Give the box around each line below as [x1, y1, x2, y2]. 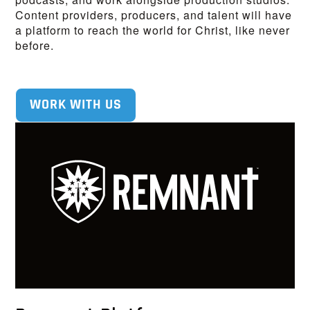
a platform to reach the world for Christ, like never [15, 22, 291, 39]
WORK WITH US [30, 98, 122, 113]
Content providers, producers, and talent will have [15, 7, 293, 24]
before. [15, 37, 55, 54]
